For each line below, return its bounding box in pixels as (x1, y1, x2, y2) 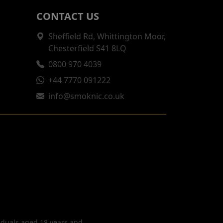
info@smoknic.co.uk (48, 90, 124, 102)
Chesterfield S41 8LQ (48, 42, 126, 54)
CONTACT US (36, 9, 99, 23)
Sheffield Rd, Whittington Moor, (48, 30, 166, 42)
